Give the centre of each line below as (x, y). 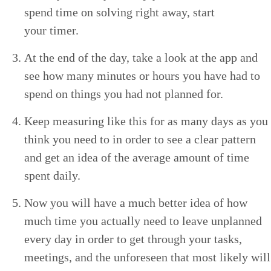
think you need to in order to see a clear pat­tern (140, 139)
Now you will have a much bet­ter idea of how (136, 202)
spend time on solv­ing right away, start (119, 12)
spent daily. (52, 175)
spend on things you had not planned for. (124, 93)
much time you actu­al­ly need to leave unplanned (143, 220)
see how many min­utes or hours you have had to (142, 75)
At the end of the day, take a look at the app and (141, 57)
